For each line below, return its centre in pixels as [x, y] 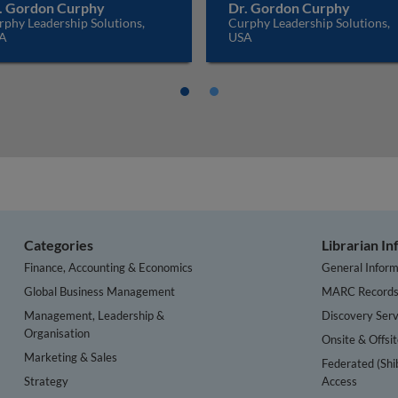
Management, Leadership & [95, 315]
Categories [59, 245]
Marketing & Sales [71, 357]
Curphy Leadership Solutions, [309, 23]
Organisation [57, 333]
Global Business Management [100, 291]
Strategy [47, 381]
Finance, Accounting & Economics [109, 267]
